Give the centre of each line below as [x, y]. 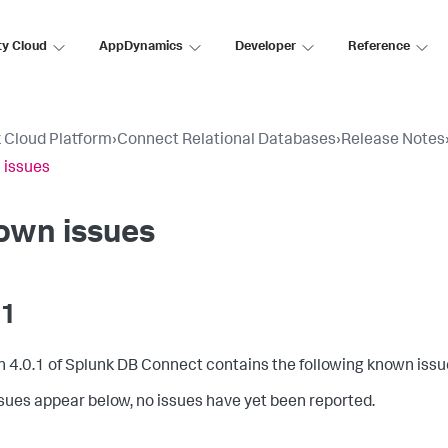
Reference [379, 47]
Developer [265, 47]
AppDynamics [141, 47]
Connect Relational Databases [226, 141]
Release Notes [393, 141]
